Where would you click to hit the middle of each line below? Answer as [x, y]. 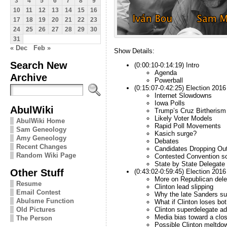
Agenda [165, 72]
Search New [39, 65]
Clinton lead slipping [184, 186]
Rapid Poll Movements [187, 126]
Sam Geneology [41, 129]
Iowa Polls [169, 103]
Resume [29, 183]
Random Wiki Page [46, 155]
